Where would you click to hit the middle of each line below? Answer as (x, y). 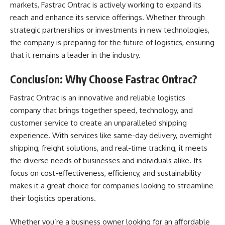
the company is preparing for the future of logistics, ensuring (112, 42)
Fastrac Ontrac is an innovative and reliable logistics (98, 97)
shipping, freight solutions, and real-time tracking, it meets (109, 148)
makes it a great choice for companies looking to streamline (112, 185)
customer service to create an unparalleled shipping (98, 123)
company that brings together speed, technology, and (101, 110)
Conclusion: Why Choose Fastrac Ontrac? (104, 79)
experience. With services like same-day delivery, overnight (111, 135)
